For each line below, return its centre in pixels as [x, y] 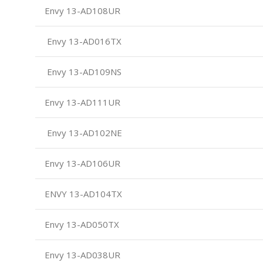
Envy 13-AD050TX [81, 224]
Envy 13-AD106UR [81, 163]
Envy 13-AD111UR [81, 102]
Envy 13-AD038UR [81, 254]
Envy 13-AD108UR [81, 10]
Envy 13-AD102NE [82, 132]
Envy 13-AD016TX [82, 41]
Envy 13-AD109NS [82, 71]
